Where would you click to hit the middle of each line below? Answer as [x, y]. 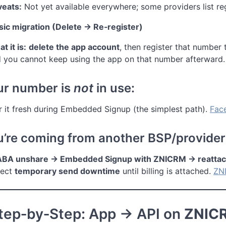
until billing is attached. [167, 171]
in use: [114, 88]
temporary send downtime [67, 171]
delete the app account [74, 47]
